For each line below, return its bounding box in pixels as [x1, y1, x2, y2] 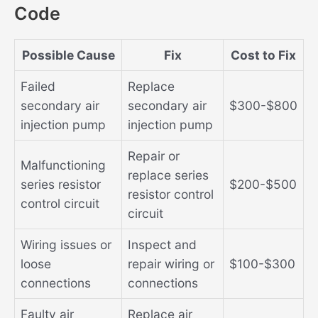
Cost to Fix [231, 48, 296, 63]
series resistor [21, 177, 101, 192]
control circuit [21, 196, 99, 212]
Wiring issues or [21, 237, 111, 253]
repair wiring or [128, 256, 214, 272]
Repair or [128, 148, 180, 164]
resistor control [128, 187, 214, 202]
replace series [128, 168, 209, 183]
